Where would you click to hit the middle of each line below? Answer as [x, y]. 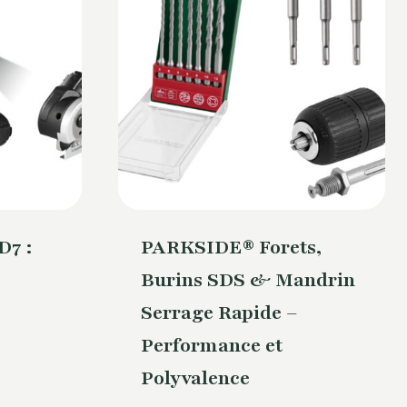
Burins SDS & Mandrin [248, 281]
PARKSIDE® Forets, [231, 248]
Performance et [211, 346]
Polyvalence [195, 379]
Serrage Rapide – [219, 313]
